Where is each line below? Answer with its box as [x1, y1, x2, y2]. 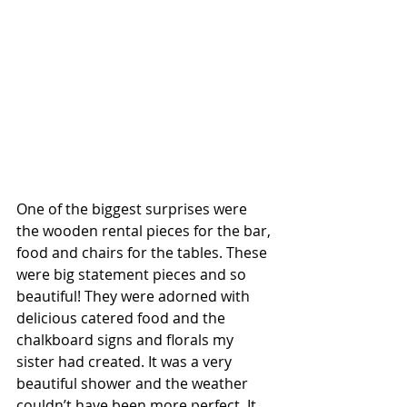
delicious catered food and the [16, 307, 229, 328]
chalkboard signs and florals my [16, 329, 237, 350]
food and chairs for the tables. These [16, 242, 271, 263]
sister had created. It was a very [16, 351, 235, 372]
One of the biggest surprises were [16, 198, 251, 219]
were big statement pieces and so [16, 263, 250, 284]
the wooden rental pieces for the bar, [16, 220, 274, 241]
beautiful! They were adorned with [16, 285, 253, 306]
